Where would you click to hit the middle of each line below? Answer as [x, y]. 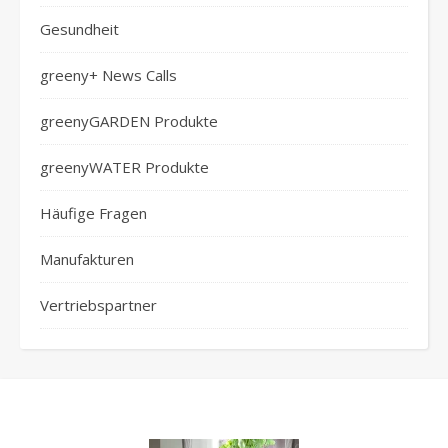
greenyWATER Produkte [124, 167]
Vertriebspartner [98, 305]
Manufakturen [87, 259]
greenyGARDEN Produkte [129, 121]
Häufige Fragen [93, 213]
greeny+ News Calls [108, 75]
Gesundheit [79, 29]
